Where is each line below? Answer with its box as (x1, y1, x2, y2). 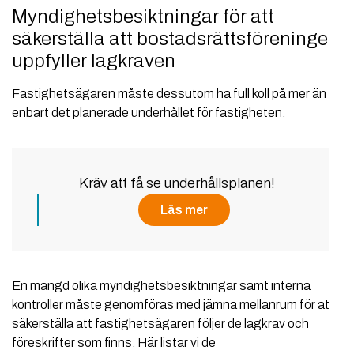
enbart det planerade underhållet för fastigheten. (12, 106, 285, 120)
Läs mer (160, 203, 208, 217)
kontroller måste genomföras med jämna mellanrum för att (12, 298, 334, 312)
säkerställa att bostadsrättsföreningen (12, 28, 339, 50)
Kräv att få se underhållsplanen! (79, 175, 275, 192)
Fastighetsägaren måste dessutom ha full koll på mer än (12, 87, 326, 101)
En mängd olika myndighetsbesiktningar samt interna (12, 279, 311, 293)
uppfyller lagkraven (12, 51, 175, 72)
